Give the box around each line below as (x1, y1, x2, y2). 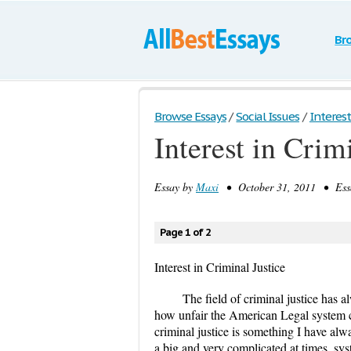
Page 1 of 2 (160, 226, 211, 239)
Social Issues (236, 109, 299, 124)
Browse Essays (154, 109, 226, 124)
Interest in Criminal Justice (154, 259, 285, 275)
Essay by (154, 179, 196, 194)
